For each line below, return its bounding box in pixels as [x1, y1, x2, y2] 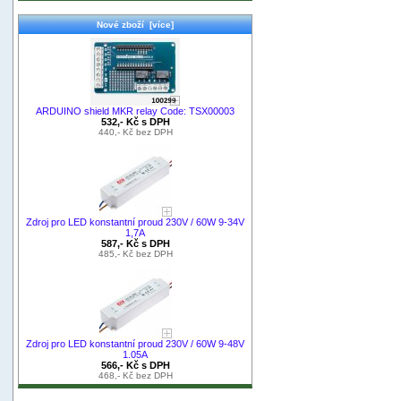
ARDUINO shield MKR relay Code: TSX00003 [36, 105, 235, 116]
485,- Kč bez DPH [98, 248, 173, 259]
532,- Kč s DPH [100, 115, 170, 127]
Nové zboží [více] [97, 19, 174, 30]
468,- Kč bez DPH [98, 370, 173, 380]
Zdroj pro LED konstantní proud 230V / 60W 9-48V [26, 337, 244, 349]
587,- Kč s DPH [100, 237, 170, 249]
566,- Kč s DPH [100, 359, 170, 371]
